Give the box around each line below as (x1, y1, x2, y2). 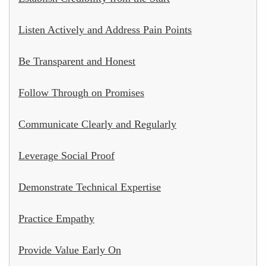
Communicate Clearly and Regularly (18, 118, 176, 130)
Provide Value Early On (18, 243, 121, 256)
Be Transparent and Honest (18, 55, 135, 67)
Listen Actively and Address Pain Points (18, 23, 192, 36)
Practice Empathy (18, 212, 94, 224)
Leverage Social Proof (18, 149, 115, 161)
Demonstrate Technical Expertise (18, 180, 161, 193)
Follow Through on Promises (18, 86, 144, 99)
